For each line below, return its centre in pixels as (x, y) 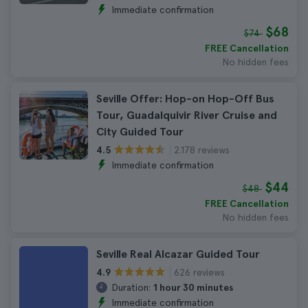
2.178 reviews (202, 150)
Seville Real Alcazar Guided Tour (178, 254)
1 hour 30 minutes (193, 287)
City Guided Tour (140, 132)
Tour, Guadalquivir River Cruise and (187, 115)
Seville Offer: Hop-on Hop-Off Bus (185, 99)
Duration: (131, 287)
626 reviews (199, 272)
